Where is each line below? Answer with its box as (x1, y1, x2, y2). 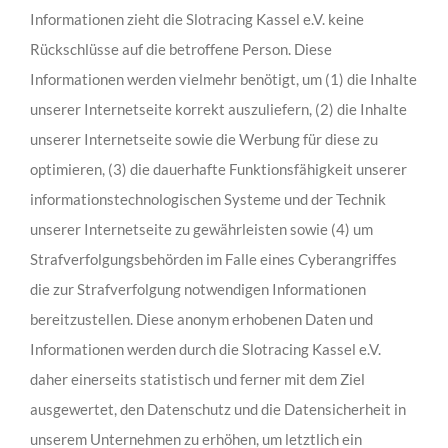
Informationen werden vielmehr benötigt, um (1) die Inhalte (29, 69, 417, 88)
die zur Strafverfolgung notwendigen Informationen (29, 279, 366, 298)
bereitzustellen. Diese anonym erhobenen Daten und (29, 309, 373, 328)
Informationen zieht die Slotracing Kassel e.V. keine (29, 9, 364, 28)
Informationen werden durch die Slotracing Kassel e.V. (29, 339, 381, 358)
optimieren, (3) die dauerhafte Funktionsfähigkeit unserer (29, 159, 407, 178)
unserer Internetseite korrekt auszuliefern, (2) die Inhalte (29, 99, 407, 118)
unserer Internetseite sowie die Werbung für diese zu (29, 129, 378, 148)
